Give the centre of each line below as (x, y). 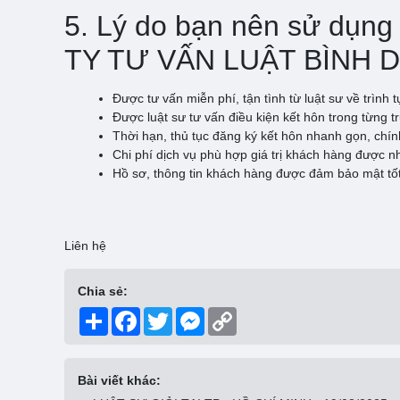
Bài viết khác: (119, 380)
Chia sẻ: (103, 291)
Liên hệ (85, 245)
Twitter (191, 314)
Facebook (168, 314)
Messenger (236, 314)
